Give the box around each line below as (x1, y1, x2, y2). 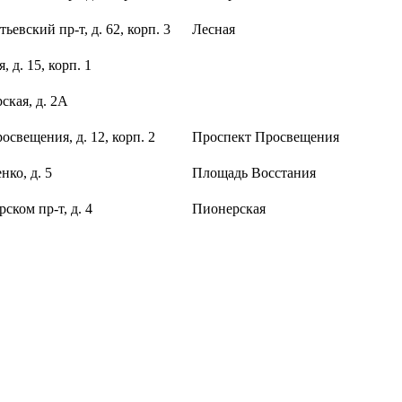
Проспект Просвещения (192, 129, 339, 145)
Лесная (192, 22, 235, 38)
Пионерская (192, 201, 266, 217)
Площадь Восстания (192, 165, 316, 181)
